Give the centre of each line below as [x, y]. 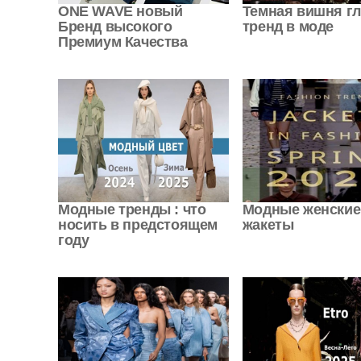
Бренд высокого [115, 27]
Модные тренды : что [132, 209]
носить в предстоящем [138, 224]
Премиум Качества [123, 42]
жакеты [268, 224]
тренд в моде [288, 27]
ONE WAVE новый [120, 12]
